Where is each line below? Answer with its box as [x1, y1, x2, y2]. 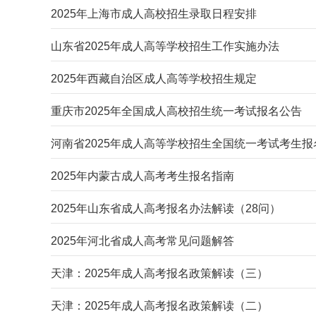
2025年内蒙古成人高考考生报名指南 [51, 170, 234, 182]
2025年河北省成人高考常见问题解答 [51, 235, 234, 247]
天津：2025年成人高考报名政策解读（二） [51, 300, 268, 312]
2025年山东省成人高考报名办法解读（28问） [51, 202, 281, 214]
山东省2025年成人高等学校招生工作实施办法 [51, 40, 279, 52]
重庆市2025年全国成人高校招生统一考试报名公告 [51, 105, 302, 117]
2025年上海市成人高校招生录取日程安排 [51, 8, 257, 20]
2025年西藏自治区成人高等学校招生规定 [51, 73, 257, 85]
